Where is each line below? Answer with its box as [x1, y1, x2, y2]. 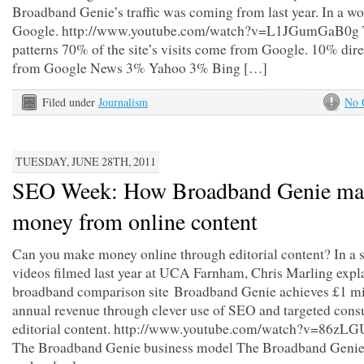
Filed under [42, 94, 98, 110]
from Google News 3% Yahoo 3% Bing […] [12, 58, 267, 77]
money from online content [12, 206, 258, 236]
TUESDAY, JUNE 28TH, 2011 [15, 154, 156, 169]
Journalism [98, 94, 148, 110]
